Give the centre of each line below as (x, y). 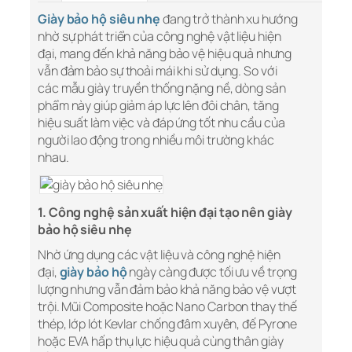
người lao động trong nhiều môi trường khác (156, 140)
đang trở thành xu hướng (230, 19)
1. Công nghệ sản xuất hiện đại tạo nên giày (165, 213)
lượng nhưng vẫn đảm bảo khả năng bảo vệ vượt (167, 290)
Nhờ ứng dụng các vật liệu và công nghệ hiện (159, 255)
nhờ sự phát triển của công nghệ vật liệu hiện (159, 37)
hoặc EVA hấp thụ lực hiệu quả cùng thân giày (161, 341)
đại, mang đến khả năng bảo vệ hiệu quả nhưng (165, 54)
